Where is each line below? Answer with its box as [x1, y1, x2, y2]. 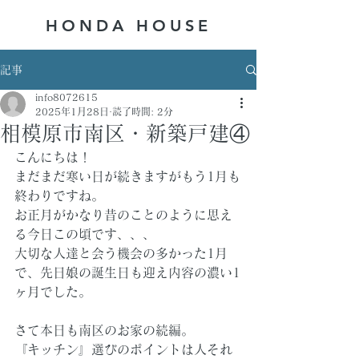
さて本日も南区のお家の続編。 [14, 324, 194, 337]
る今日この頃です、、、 [14, 228, 155, 240]
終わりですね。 [14, 189, 104, 202]
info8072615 [35, 92, 98, 102]
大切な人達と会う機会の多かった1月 [14, 247, 228, 260]
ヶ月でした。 [14, 285, 91, 298]
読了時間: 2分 [112, 107, 173, 116]
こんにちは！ [14, 151, 91, 163]
